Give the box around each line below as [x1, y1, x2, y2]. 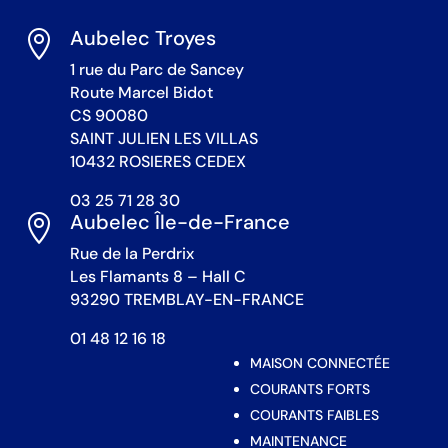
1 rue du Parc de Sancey [69, 58, 244, 80]
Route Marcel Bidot [69, 81, 213, 103]
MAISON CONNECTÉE [249, 353, 390, 372]
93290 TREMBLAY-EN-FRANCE [69, 288, 304, 310]
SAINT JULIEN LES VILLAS [69, 127, 258, 149]
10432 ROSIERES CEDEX [69, 150, 246, 172]
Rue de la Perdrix [69, 242, 194, 264]
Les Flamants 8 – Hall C [69, 265, 246, 287]
